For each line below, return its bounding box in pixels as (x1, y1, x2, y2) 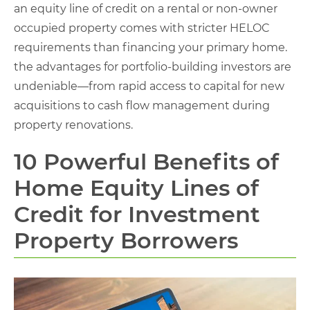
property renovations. (14, 118, 133, 131)
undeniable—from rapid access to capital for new (14, 80, 284, 93)
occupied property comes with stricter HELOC (14, 21, 270, 35)
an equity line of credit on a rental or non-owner (14, 2, 277, 15)
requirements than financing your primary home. (14, 41, 287, 54)
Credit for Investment (14, 201, 260, 228)
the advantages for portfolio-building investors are (14, 60, 291, 73)
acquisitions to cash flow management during (14, 99, 270, 112)
